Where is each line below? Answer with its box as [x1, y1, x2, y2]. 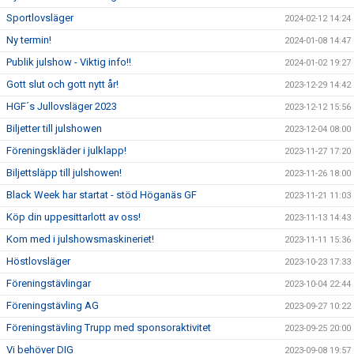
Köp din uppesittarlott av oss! [6, 211, 141, 223]
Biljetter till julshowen [6, 122, 102, 134]
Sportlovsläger [6, 12, 73, 24]
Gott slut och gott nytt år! [6, 78, 119, 90]
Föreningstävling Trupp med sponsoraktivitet [6, 322, 211, 333]
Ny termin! [6, 34, 51, 46]
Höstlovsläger [6, 255, 70, 267]
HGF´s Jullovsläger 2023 [6, 100, 117, 112]
